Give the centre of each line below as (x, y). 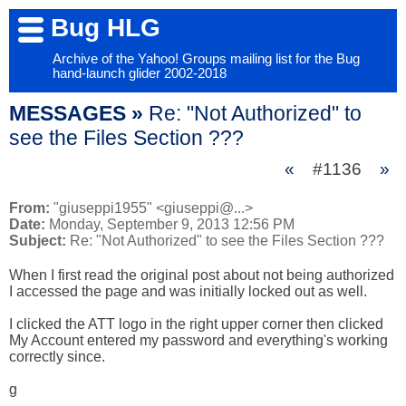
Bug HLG (106, 28)
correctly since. (57, 357)
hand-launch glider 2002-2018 (140, 73)
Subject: (38, 241)
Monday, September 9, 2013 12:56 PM (170, 224)
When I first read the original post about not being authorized (202, 275)
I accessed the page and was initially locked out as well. (188, 291)
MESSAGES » (79, 113)
